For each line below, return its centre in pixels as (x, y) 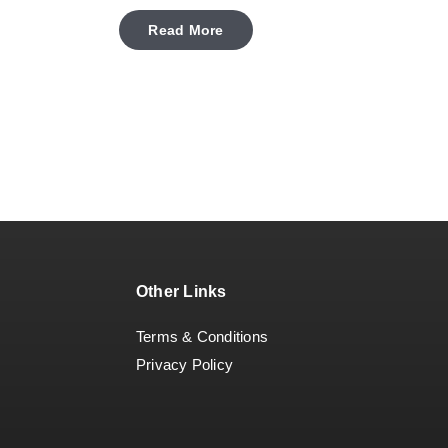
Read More (186, 30)
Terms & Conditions (202, 337)
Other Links (181, 292)
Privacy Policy (185, 365)
